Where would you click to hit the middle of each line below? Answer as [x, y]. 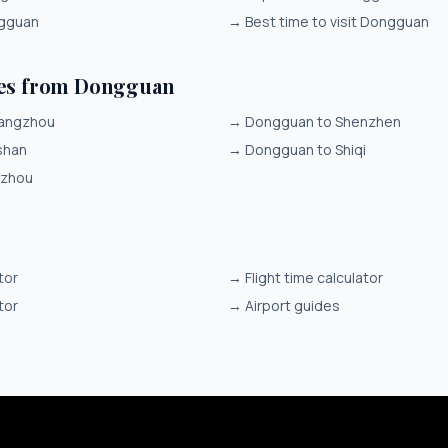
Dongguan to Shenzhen [323, 121]
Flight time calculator [314, 277]
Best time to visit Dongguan [337, 21]
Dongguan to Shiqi [305, 149]
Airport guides [292, 305]
